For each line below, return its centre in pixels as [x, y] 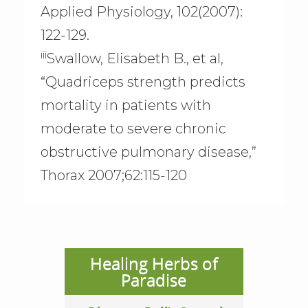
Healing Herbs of [154, 263]
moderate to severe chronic [133, 129]
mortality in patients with [125, 106]
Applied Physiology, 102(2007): [141, 12]
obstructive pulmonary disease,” [148, 152]
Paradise [154, 280]
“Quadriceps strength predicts [143, 82]
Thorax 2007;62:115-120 [113, 176]
